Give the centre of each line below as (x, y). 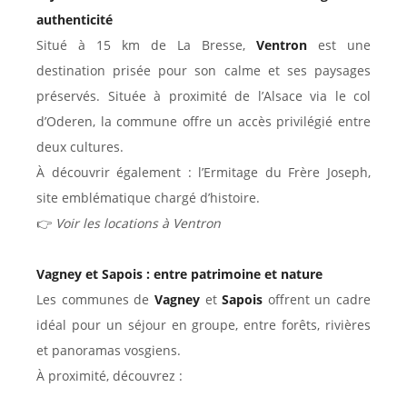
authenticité (74, 20)
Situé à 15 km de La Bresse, (146, 45)
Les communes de (95, 300)
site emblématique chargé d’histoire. (148, 198)
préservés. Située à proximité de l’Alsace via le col (203, 96)
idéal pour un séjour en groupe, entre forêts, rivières (203, 325)
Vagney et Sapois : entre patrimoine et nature (179, 274)
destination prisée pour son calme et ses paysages (203, 71)
